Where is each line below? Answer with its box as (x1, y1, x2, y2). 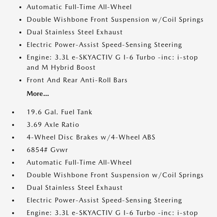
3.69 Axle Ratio (27, 121, 79, 128)
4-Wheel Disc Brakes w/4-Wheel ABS (27, 133, 155, 141)
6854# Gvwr (27, 146, 68, 154)
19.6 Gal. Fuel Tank (27, 108, 93, 116)
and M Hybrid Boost (27, 63, 96, 71)
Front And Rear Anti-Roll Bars (27, 76, 128, 84)
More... (27, 90, 49, 97)
